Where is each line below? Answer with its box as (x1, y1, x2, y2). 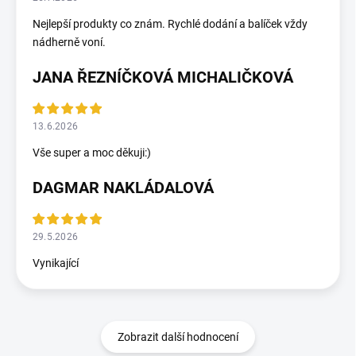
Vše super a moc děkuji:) (33, 146, 151, 160)
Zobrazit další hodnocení (118, 331, 238, 344)
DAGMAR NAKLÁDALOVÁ (33, 178, 214, 198)
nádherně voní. (33, 36, 106, 49)
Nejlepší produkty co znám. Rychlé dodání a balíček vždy (33, 17, 308, 31)
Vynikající (33, 257, 79, 270)
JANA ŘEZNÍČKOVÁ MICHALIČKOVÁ (33, 68, 293, 87)
